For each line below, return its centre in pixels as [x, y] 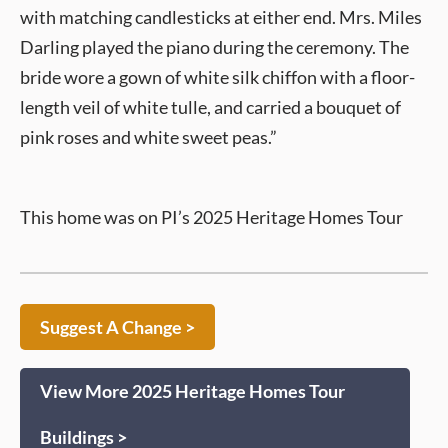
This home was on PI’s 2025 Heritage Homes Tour [211, 217]
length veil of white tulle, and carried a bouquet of [210, 107]
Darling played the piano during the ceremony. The [214, 47]
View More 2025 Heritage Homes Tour [192, 391]
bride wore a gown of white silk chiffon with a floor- [217, 77]
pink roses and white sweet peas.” [148, 137]
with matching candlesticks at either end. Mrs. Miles [221, 17]
